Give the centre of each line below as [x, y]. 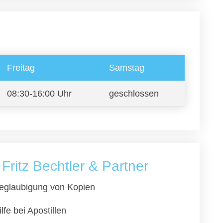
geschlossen [134, 94]
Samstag [127, 68]
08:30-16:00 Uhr [39, 94]
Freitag [21, 68]
